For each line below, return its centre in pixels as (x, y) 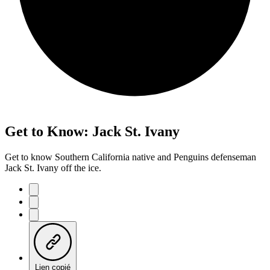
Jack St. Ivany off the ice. (53, 168)
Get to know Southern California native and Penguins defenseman (130, 157)
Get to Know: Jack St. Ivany (92, 131)
